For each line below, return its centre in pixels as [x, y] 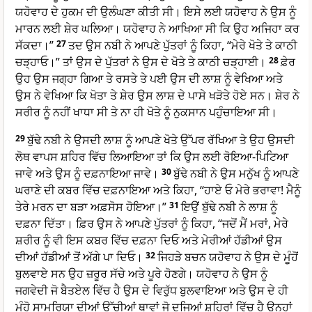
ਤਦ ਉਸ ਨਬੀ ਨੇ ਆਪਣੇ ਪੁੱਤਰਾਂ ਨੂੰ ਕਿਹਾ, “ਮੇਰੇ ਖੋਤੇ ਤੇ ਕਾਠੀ [183, 46]
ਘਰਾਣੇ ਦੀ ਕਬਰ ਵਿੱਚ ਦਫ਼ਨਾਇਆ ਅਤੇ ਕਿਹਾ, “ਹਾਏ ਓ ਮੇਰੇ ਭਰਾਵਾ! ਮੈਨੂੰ [158, 190]
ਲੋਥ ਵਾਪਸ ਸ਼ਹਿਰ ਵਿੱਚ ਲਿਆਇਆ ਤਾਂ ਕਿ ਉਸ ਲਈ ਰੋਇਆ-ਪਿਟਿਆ [152, 157]
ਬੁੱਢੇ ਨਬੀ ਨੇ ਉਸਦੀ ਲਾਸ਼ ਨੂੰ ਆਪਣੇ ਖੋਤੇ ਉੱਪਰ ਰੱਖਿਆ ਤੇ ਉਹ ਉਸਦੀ [161, 140]
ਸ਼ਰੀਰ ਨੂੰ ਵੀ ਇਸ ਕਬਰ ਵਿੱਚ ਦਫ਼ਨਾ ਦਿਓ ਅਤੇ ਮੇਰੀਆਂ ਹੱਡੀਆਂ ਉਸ [149, 241]
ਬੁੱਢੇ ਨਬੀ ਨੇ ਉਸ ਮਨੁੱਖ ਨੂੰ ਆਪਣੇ [236, 174]
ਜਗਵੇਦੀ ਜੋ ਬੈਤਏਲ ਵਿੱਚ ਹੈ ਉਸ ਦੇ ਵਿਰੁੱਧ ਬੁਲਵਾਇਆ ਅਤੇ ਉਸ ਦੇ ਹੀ [152, 291]
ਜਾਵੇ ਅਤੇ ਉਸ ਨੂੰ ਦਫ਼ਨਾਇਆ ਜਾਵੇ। [87, 174]
